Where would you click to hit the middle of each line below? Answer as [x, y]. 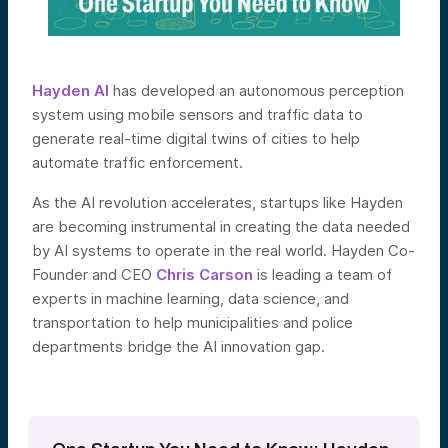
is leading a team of [322, 275]
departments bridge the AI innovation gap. [178, 347]
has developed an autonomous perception [256, 91]
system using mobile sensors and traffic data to [197, 115]
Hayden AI [70, 91]
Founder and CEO [94, 275]
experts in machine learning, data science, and [190, 299]
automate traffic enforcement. [137, 163]
